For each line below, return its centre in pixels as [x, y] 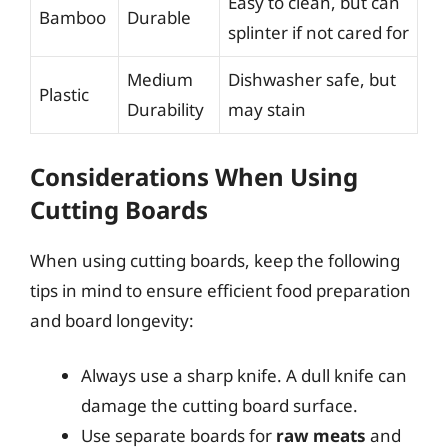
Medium [160, 79]
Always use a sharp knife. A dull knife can [244, 375]
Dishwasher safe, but [312, 79]
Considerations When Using [194, 176]
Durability [165, 109]
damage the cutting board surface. [219, 405]
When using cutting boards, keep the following [215, 260]
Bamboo [72, 17]
